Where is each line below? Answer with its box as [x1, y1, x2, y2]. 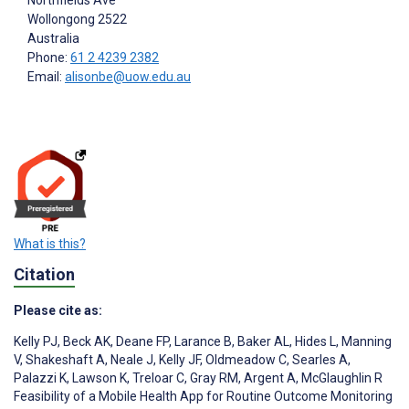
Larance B [172, 334, 232, 350]
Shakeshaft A [23, 352, 105, 368]
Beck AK [60, 334, 110, 350]
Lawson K [69, 371, 127, 386]
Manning [339, 334, 392, 350]
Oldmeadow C [203, 352, 287, 368]
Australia [27, 30, 79, 46]
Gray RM [187, 371, 238, 386]
